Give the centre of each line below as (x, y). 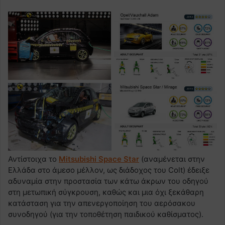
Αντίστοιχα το (33, 159)
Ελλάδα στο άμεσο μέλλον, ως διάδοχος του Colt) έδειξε (109, 170)
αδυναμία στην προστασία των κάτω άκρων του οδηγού (108, 181)
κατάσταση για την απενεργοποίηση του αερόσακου (102, 203)
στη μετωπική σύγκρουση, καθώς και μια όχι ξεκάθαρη (106, 192)
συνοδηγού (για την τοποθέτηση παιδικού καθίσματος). (106, 214)
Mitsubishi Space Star (99, 159)
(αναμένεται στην (172, 159)
